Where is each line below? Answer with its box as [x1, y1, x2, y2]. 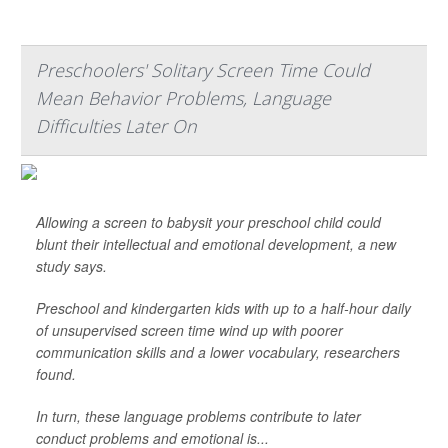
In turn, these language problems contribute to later [36, 406, 361, 427]
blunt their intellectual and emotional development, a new [36, 234, 396, 255]
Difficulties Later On [36, 114, 197, 139]
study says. [36, 256, 107, 277]
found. [36, 364, 76, 385]
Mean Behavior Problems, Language [36, 86, 331, 111]
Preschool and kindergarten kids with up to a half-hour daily [36, 298, 411, 319]
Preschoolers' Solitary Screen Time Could [36, 58, 370, 83]
